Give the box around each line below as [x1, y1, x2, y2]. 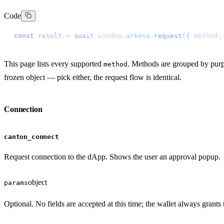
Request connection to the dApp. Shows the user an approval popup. [4, 152, 220, 161]
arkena [126, 32, 150, 39]
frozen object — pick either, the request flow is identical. [4, 73, 181, 82]
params [4, 179, 28, 187]
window [94, 32, 122, 39]
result [34, 32, 62, 39]
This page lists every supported [4, 59, 103, 68]
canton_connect [4, 133, 59, 141]
